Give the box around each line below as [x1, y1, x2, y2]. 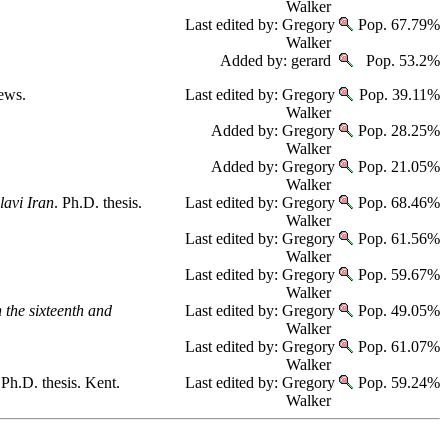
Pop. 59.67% [354, 266, 440, 283]
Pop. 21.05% [354, 158, 440, 175]
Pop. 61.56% [354, 230, 440, 247]
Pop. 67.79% [354, 16, 440, 33]
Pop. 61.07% [354, 338, 440, 355]
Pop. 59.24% [354, 374, 440, 391]
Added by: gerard [220, 52, 331, 69]
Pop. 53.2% [362, 52, 440, 69]
